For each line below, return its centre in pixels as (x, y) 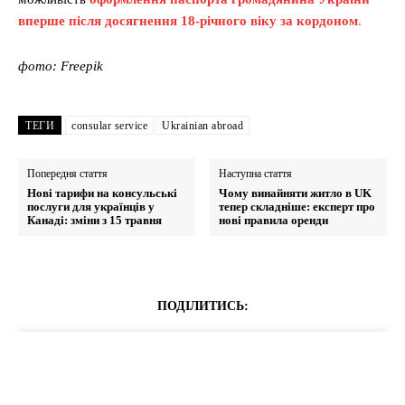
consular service (109, 126)
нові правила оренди (274, 221)
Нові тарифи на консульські (102, 193)
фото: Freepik (61, 66)
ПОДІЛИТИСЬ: (202, 306)
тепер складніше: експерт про (297, 207)
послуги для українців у (91, 207)
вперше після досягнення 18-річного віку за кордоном (188, 21)
